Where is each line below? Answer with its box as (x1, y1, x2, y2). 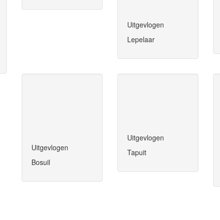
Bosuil (31, 157, 50, 167)
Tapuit (127, 147, 146, 158)
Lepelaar (127, 34, 155, 45)
